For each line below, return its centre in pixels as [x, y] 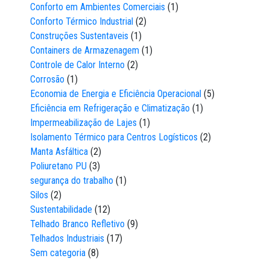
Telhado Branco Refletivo [77, 224]
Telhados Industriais [67, 238]
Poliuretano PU [58, 166]
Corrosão [47, 79]
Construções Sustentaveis [79, 36]
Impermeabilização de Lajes [83, 122]
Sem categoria [58, 253]
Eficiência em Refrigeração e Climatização [110, 108]
